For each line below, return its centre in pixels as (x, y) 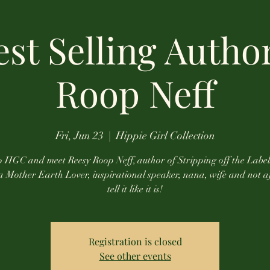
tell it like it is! (135, 189)
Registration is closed (135, 241)
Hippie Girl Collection (165, 136)
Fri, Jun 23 (79, 136)
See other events (135, 256)
